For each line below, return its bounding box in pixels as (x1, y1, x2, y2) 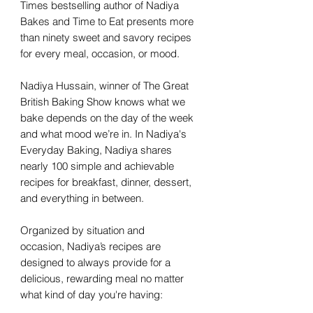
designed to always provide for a (20, 255, 170, 269)
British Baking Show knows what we (20, 94, 185, 108)
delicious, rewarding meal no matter (20, 271, 184, 285)
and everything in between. (20, 191, 147, 205)
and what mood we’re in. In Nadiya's (20, 126, 187, 140)
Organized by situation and (20, 223, 145, 237)
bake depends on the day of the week (20, 110, 194, 124)
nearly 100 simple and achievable (20, 159, 174, 173)
